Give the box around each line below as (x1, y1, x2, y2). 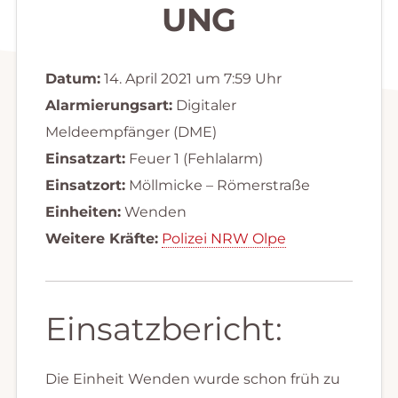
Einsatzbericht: (44, 308, 283, 348)
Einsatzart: (44, 149, 125, 167)
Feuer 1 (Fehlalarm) (124, 149, 263, 167)
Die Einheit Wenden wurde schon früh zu (44, 370, 340, 387)
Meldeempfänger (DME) (44, 123, 217, 140)
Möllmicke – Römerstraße (124, 176, 310, 194)
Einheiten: (44, 203, 121, 220)
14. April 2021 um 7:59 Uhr (99, 69, 282, 87)
